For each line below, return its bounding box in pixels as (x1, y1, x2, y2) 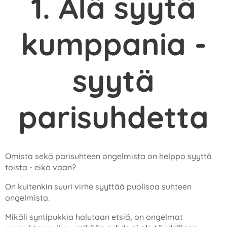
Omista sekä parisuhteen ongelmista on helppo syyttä (5, 151, 212, 161)
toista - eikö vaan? (5, 162, 76, 172)
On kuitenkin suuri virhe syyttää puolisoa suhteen (5, 181, 192, 192)
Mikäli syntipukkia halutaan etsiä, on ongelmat (5, 212, 183, 222)
